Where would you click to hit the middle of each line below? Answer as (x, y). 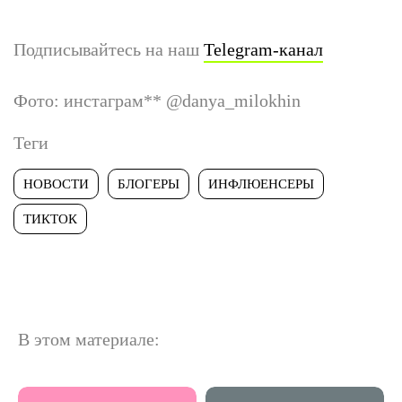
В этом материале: (89, 339)
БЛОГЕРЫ (149, 184)
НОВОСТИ (56, 184)
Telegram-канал (263, 49)
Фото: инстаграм (79, 100)
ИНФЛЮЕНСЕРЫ (261, 184)
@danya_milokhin (231, 100)
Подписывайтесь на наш (109, 49)
